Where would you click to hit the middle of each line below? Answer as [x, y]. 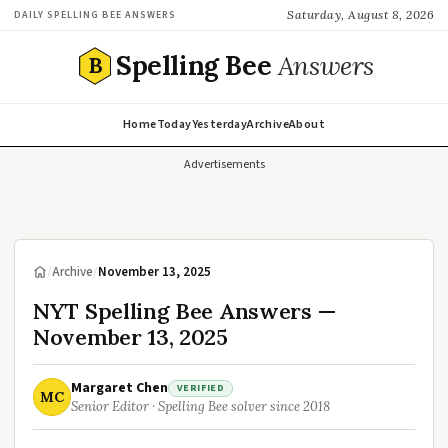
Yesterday [219, 124]
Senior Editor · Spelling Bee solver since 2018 [200, 406]
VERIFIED [201, 387]
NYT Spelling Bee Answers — [184, 311]
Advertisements [224, 164]
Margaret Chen [119, 388]
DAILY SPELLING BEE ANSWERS [95, 14]
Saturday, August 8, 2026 [360, 14]
